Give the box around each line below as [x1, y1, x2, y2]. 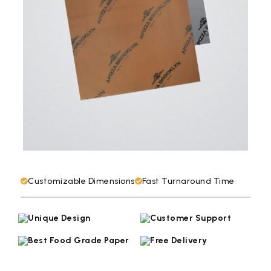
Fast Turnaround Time [142, 176, 235, 187]
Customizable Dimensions [28, 176, 135, 187]
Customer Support [150, 213, 231, 224]
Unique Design [28, 213, 91, 224]
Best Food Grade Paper [28, 235, 129, 246]
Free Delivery [150, 235, 207, 246]
